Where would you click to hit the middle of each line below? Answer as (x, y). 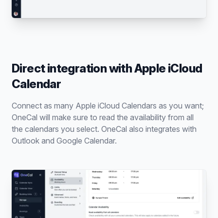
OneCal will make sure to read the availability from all (103, 118)
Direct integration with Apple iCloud (107, 69)
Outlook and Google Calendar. (64, 141)
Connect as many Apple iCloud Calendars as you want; (108, 106)
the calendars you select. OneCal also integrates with (104, 129)
